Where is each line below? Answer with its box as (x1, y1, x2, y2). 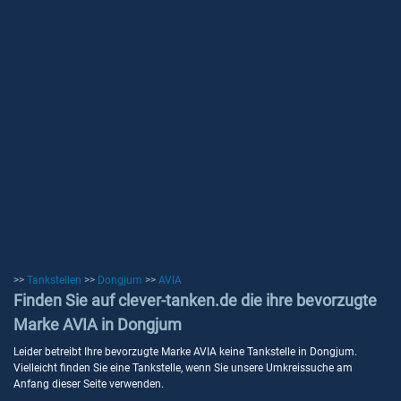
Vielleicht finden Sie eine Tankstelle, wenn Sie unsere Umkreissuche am (13, 362, 353, 374)
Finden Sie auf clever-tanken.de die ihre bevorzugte (13, 291, 377, 310)
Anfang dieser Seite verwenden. (13, 378, 164, 390)
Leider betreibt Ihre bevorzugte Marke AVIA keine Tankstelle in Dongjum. (13, 346, 357, 358)
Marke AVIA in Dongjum (13, 315, 182, 334)
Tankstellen (27, 274, 81, 286)
